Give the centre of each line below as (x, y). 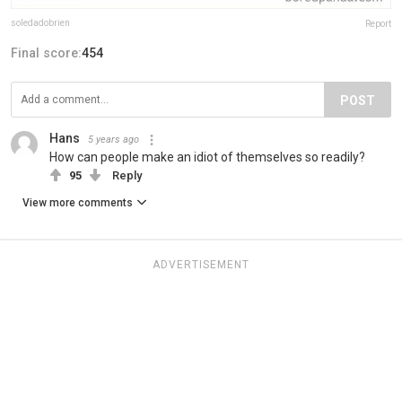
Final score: (46, 52)
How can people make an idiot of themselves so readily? (207, 157)
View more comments (78, 202)
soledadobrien (40, 22)
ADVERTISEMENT (201, 264)
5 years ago (114, 139)
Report (378, 23)
